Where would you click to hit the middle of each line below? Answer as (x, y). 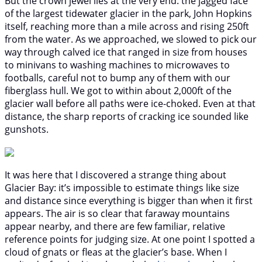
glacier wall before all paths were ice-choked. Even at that (130, 103)
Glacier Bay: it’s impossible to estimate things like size (122, 187)
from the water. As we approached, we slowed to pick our (131, 39)
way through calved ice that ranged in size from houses (126, 52)
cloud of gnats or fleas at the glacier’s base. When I (116, 252)
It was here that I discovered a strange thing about (116, 175)
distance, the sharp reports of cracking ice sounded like (127, 116)
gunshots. (27, 129)
